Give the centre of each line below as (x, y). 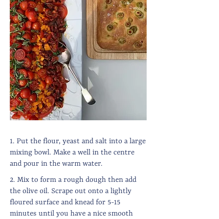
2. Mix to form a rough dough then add (73, 180)
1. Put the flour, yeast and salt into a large (78, 142)
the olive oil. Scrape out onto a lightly (71, 191)
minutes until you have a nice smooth (71, 214)
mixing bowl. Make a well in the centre (72, 153)
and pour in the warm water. (56, 164)
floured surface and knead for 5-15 (65, 203)
